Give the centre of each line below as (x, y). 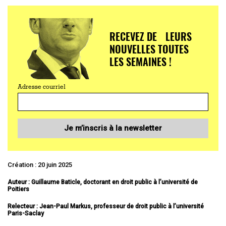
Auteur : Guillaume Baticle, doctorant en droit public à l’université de (103, 182)
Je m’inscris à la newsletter (113, 128)
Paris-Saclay (26, 213)
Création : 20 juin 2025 (40, 164)
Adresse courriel (42, 87)
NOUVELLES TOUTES (149, 49)
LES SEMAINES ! (140, 61)
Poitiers (18, 189)
